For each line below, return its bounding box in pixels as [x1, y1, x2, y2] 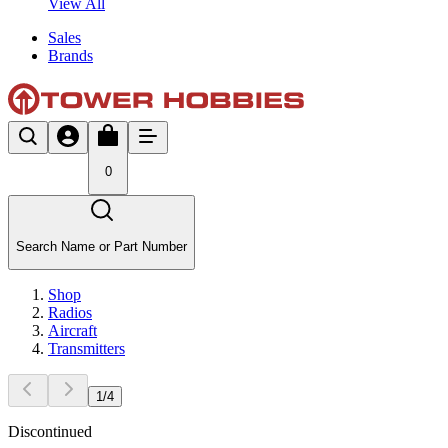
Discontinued [8, 422, 92, 440]
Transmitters [48, 339, 125, 357]
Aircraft [48, 321, 97, 339]
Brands [48, 46, 93, 64]
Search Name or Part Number [16, 238, 187, 254]
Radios [48, 303, 92, 321]
